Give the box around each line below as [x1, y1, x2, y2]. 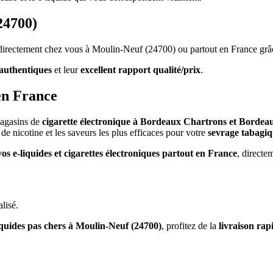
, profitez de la [161, 220, 219, 231]
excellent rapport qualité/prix [80, 65, 200, 76]
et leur [52, 65, 80, 76]
